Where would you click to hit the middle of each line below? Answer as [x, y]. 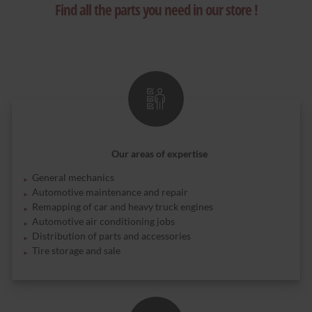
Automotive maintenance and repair [110, 192]
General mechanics [73, 177]
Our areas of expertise [159, 153]
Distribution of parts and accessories [111, 235]
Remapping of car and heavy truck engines [122, 206]
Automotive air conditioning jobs [103, 221]
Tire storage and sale [76, 250]
